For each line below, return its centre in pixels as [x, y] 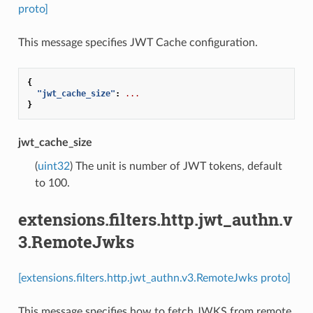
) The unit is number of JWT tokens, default [176, 166]
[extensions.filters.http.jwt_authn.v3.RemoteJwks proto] [154, 278]
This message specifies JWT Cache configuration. [138, 42]
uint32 [53, 166]
